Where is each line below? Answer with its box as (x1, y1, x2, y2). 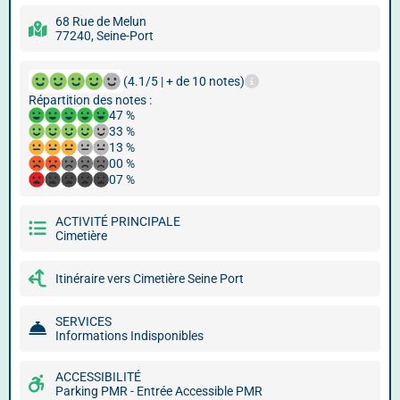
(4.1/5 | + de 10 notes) (123, 74, 245, 88)
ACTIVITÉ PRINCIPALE (55, 214, 180, 229)
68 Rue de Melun (55, 14, 146, 29)
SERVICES (55, 314, 112, 329)
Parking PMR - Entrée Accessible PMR (55, 384, 262, 398)
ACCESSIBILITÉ (55, 370, 141, 384)
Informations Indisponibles (55, 329, 204, 343)
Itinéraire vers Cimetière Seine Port (55, 271, 244, 286)
